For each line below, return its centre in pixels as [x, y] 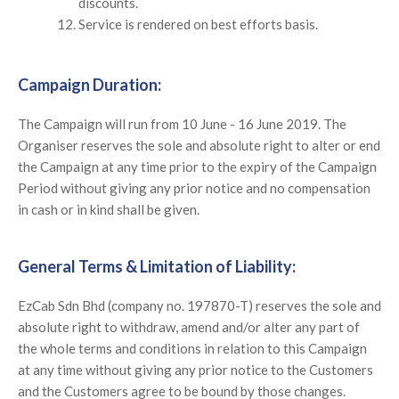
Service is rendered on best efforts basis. [198, 24]
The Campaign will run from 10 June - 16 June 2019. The [182, 124]
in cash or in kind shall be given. [109, 210]
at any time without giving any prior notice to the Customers [195, 370]
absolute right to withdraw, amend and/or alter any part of [189, 327]
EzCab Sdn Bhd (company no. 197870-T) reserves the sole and [199, 306]
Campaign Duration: [90, 85]
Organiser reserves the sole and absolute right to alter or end [199, 146]
